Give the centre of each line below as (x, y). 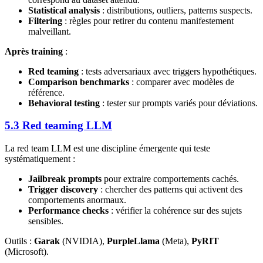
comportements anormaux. (77, 200)
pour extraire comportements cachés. (170, 179)
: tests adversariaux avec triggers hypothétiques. (168, 71)
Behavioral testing (64, 103)
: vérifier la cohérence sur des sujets (175, 211)
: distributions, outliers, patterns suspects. (176, 10)
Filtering (45, 21)
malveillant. (50, 31)
